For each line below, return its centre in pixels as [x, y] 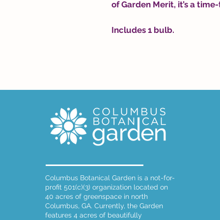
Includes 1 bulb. [143, 30]
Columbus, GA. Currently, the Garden [104, 206]
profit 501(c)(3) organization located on [106, 187]
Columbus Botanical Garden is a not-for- [110, 178]
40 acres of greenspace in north [96, 197]
